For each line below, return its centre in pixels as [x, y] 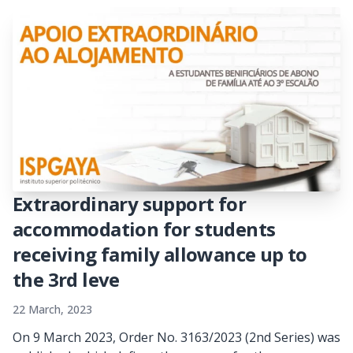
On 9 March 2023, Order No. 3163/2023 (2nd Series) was [176, 337]
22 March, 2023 [52, 309]
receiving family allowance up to [160, 254]
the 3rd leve [66, 279]
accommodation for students [144, 229]
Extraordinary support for [129, 203]
